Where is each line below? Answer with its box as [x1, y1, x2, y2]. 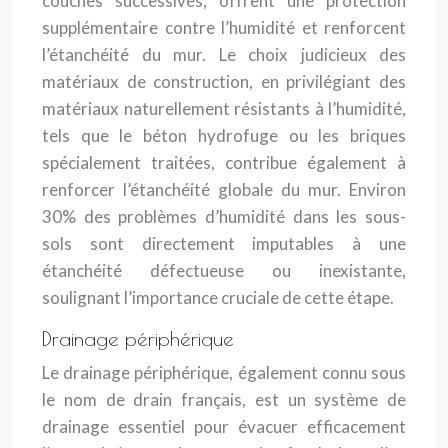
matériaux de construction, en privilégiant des [42, 71, 406, 92]
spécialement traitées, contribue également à [42, 152, 406, 173]
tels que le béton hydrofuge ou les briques [42, 125, 406, 146]
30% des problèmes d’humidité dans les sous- [42, 206, 406, 227]
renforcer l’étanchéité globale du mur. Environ [42, 179, 406, 200]
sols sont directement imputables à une [42, 233, 406, 254]
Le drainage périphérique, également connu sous [42, 362, 406, 383]
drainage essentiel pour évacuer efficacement [42, 416, 406, 437]
